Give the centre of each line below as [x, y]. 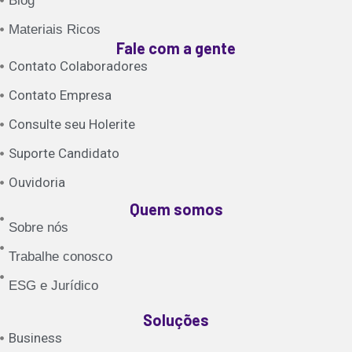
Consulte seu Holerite [72, 124]
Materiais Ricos [55, 29]
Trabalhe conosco [61, 256]
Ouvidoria [37, 182]
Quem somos [176, 209]
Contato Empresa [60, 95]
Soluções [176, 319]
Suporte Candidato [64, 153]
